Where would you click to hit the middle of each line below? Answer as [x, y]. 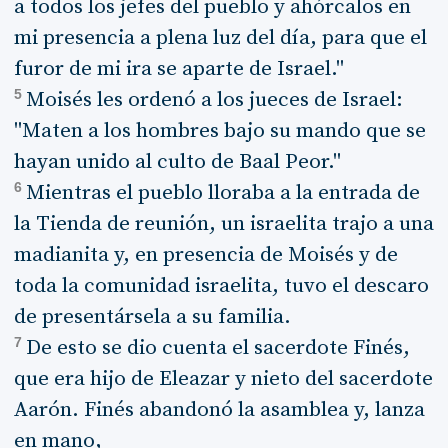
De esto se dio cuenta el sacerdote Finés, [217, 348]
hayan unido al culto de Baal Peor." [177, 162]
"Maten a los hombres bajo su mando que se [219, 131]
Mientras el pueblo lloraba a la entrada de [222, 193]
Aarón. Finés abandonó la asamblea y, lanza [219, 410]
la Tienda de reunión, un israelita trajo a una [223, 224]
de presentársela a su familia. [152, 317]
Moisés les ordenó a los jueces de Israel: [214, 100]
